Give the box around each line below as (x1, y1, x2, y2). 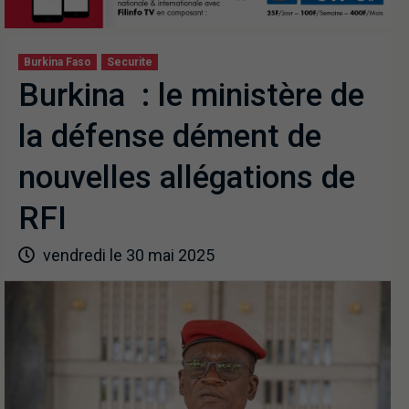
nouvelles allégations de (18, 158, 355, 196)
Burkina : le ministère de (18, 76, 364, 114)
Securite (107, 55, 152, 68)
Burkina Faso (24, 55, 91, 68)
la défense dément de (18, 117, 321, 155)
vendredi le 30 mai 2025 (39, 245, 215, 265)
